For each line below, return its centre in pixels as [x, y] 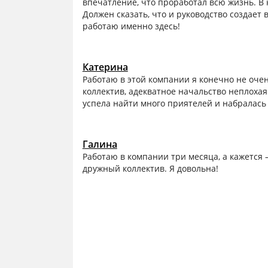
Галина [100, 144]
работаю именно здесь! [131, 26]
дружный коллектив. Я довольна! [150, 169]
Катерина [105, 67]
